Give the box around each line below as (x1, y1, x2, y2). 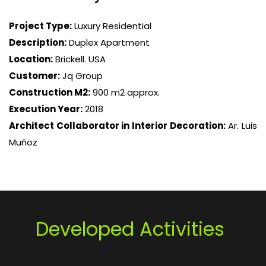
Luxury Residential (72, 20, 151, 32)
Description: (9, 36, 66, 49)
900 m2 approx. (90, 86, 160, 99)
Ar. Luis (225, 119, 258, 132)
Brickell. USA (53, 53, 106, 65)
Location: (9, 53, 53, 65)
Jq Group (60, 69, 103, 82)
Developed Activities (35, 216, 224, 242)
